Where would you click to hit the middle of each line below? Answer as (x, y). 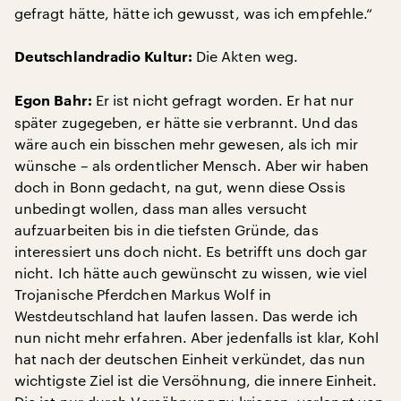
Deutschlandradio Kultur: (103, 57)
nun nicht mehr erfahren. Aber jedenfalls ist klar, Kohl (197, 337)
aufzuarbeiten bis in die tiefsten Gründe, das (166, 230)
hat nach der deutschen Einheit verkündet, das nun (190, 358)
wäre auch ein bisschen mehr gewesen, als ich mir (186, 144)
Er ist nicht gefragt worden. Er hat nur (223, 100)
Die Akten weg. (245, 56)
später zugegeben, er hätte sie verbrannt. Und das (186, 122)
